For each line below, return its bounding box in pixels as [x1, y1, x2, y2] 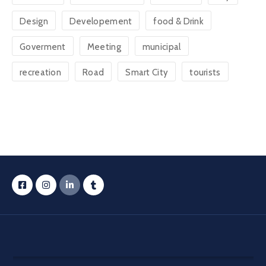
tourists [189, 66, 221, 78]
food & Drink [153, 15, 204, 27]
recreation [20, 66, 61, 78]
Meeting [87, 41, 121, 52]
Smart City [125, 66, 169, 78]
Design [20, 15, 48, 27]
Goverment [20, 41, 66, 52]
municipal [142, 41, 181, 52]
